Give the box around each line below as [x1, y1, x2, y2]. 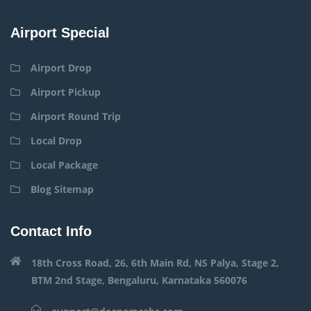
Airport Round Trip [31, 109, 121, 123]
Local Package [31, 158, 98, 171]
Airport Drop [31, 60, 92, 74]
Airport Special [10, 24, 110, 40]
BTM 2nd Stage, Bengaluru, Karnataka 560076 [31, 273, 247, 287]
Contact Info [10, 223, 92, 239]
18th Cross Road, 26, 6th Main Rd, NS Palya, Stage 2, [31, 255, 279, 269]
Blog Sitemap [31, 182, 94, 196]
